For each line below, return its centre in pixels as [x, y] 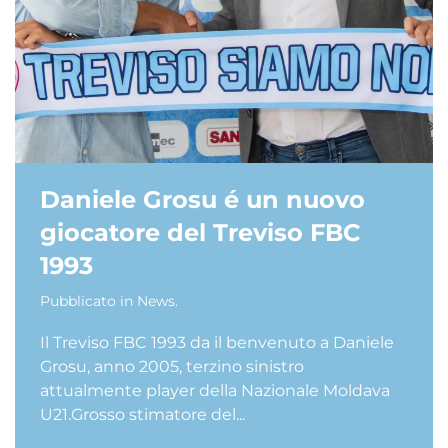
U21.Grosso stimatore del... [142, 414]
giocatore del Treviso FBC [200, 232]
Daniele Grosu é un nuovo [202, 199]
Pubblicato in [88, 301]
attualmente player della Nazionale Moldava [215, 390]
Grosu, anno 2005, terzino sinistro [172, 366]
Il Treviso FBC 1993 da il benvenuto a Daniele [217, 342]
